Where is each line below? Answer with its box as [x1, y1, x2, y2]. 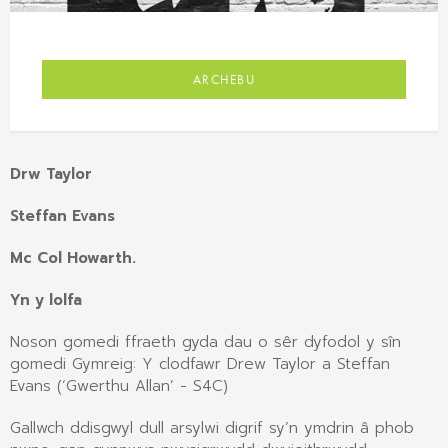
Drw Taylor [10, 163, 92, 186]
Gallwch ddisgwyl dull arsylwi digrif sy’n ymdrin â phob [10, 417, 414, 440]
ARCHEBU [192, 71, 256, 89]
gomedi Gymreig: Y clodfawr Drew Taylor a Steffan [10, 353, 390, 376]
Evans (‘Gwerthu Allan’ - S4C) [10, 375, 228, 398]
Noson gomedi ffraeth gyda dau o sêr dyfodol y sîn [10, 331, 401, 354]
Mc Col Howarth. [10, 247, 136, 270]
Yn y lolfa [10, 289, 82, 312]
